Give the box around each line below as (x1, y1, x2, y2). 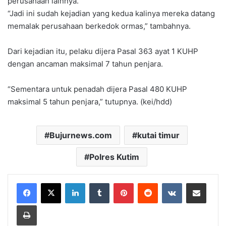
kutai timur (137, 130, 180, 141)
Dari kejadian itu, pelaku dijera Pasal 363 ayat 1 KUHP (8, 46, 198, 56)
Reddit (157, 179, 178, 187)
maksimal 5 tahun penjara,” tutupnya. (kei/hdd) (8, 97, 172, 107)
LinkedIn (85, 179, 111, 187)
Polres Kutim (89, 152, 139, 162)
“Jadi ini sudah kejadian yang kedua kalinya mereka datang (8, 9, 215, 19)
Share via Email (206, 179, 222, 187)
